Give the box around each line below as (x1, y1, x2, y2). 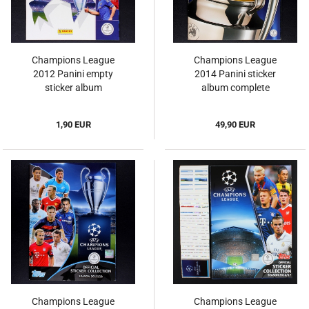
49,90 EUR (215, 119, 255, 130)
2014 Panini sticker (195, 68, 276, 80)
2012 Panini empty (33, 68, 113, 80)
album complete (201, 82, 270, 94)
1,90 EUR (55, 119, 91, 130)
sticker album (44, 82, 102, 94)
